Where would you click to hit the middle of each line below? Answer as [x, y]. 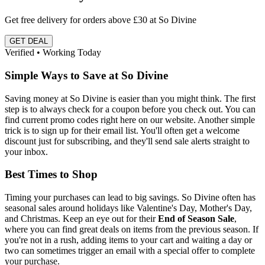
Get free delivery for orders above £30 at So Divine [101, 20]
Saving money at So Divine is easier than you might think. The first [130, 98]
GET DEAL [29, 41]
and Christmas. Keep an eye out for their [81, 219]
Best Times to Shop [51, 174]
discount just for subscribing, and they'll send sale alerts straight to [127, 141]
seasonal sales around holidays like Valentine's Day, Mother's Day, [128, 208]
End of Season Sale [196, 219]
